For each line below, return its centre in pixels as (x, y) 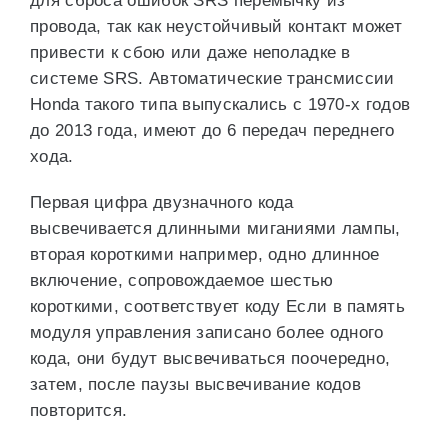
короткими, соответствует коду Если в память (217, 306)
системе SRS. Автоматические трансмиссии (212, 78)
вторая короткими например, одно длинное (205, 254)
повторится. (79, 410)
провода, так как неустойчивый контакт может (216, 26)
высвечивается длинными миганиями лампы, (215, 228)
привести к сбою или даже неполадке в (190, 52)
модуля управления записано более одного (207, 332)
